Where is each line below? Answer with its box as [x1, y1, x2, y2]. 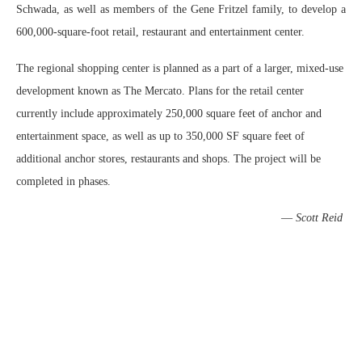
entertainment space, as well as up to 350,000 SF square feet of [16, 129, 305, 142]
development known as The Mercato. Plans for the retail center [16, 84, 304, 97]
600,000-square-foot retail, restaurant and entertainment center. [16, 25, 305, 38]
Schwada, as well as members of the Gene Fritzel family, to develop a [16, 2, 346, 15]
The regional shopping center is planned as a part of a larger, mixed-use [16, 61, 343, 74]
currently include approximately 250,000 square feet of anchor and [16, 107, 322, 120]
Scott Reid [296, 211, 343, 224]
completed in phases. [16, 175, 111, 187]
